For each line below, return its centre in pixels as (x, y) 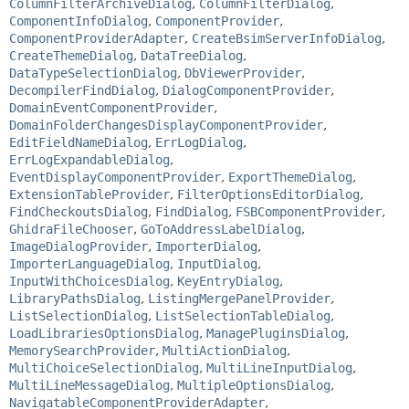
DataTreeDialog (192, 55)
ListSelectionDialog (79, 315)
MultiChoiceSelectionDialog (104, 367)
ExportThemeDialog (290, 177)
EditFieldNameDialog (79, 142)
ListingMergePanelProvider (239, 298)
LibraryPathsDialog (75, 298)
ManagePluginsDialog (276, 333)
